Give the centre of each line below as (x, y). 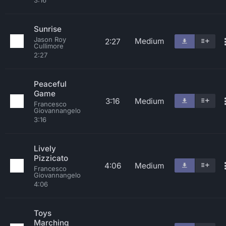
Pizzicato (51, 158)
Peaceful (50, 84)
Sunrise (48, 29)
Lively (45, 149)
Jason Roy (50, 39)
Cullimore (49, 46)
